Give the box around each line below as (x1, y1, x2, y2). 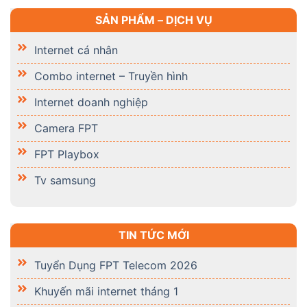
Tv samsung (34, 173, 96, 187)
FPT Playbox (34, 147, 99, 161)
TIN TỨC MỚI (118, 228, 189, 242)
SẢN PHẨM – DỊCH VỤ (95, 12, 212, 27)
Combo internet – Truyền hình (34, 69, 188, 83)
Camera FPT (34, 121, 98, 135)
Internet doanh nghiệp (34, 95, 148, 109)
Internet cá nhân (34, 42, 118, 57)
